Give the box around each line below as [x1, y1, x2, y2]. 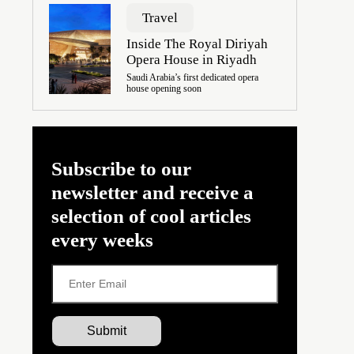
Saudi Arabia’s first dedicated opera [126, 72, 258, 84]
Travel [141, 10, 178, 26]
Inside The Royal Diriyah [126, 36, 268, 52]
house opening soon [126, 83, 201, 95]
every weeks [51, 229, 153, 251]
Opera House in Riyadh [126, 52, 257, 68]
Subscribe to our [51, 158, 191, 180]
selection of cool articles [51, 205, 251, 228]
